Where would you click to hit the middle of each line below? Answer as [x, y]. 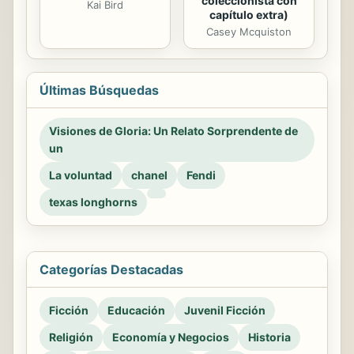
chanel [149, 175]
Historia [269, 337]
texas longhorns [93, 202]
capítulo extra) [249, 15]
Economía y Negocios [171, 337]
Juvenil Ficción [225, 311]
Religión [71, 337]
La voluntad [81, 175]
